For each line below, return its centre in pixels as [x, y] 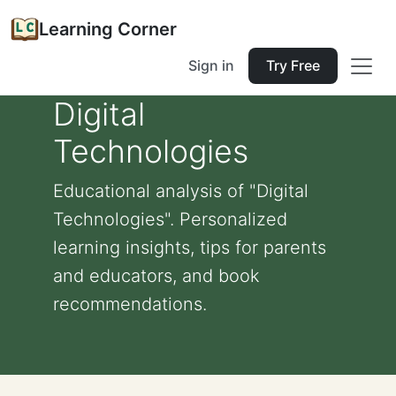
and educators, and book [156, 276]
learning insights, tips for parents [190, 247]
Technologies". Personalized [170, 219]
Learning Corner [108, 29]
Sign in [211, 65]
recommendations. [130, 304]
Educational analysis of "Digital [181, 191]
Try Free [293, 65]
